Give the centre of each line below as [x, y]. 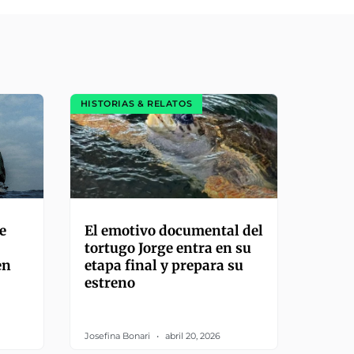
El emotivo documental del [173, 230]
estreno [109, 282]
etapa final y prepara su [164, 265]
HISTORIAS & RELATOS [136, 104]
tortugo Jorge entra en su [168, 248]
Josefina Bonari [118, 335]
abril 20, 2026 [191, 335]
